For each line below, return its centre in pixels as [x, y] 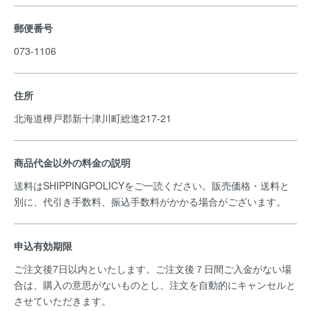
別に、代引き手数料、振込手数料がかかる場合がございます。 [151, 201]
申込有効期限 [43, 246]
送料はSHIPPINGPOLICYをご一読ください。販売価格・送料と [152, 185]
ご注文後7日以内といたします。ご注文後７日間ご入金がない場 [153, 269]
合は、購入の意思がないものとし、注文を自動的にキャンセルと [155, 285]
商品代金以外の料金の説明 [72, 162]
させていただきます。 [64, 301]
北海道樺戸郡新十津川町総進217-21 [94, 118]
